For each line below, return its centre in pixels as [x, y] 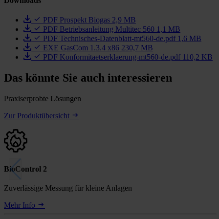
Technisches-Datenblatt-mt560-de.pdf [118, 38]
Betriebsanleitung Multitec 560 [107, 29]
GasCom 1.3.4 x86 [90, 47]
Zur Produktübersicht [38, 115]
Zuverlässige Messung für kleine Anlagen [68, 188]
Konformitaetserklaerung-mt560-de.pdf [120, 57]
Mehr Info [21, 205]
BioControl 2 [25, 169]
